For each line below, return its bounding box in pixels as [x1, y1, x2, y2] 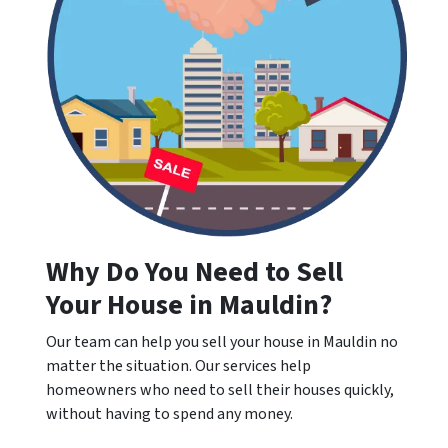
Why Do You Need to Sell [46, 252, 343, 292]
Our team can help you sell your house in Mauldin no [46, 331, 398, 353]
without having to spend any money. [46, 403, 293, 425]
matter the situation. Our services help [46, 355, 311, 377]
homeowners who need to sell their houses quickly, [46, 379, 394, 401]
